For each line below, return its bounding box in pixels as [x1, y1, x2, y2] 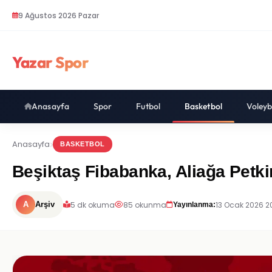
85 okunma [123, 199, 166, 210]
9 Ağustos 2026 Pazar [18, 10, 99, 21]
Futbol [136, 101, 160, 112]
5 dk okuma [70, 199, 115, 210]
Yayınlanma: [173, 200, 216, 209]
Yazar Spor [12, 52, 89, 72]
